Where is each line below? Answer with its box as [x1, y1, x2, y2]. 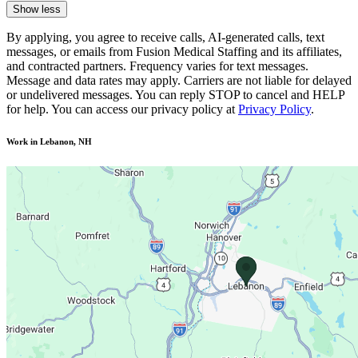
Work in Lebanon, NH [6, 136, 92, 146]
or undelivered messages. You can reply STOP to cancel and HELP [6, 87, 344, 101]
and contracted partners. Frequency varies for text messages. [6, 58, 308, 73]
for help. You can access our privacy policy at [6, 101, 235, 116]
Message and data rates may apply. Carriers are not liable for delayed [6, 73, 352, 87]
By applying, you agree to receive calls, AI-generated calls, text [6, 30, 324, 44]
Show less [13, 2, 61, 15]
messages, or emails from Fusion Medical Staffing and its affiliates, [6, 44, 342, 58]
